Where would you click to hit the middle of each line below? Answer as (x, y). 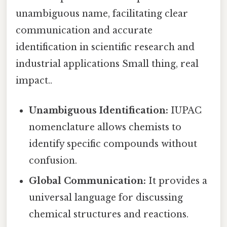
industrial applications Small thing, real (107, 64)
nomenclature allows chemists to (105, 127)
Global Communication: (88, 181)
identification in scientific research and (105, 47)
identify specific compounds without (113, 144)
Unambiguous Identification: (99, 111)
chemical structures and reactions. (109, 215)
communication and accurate (84, 30)
